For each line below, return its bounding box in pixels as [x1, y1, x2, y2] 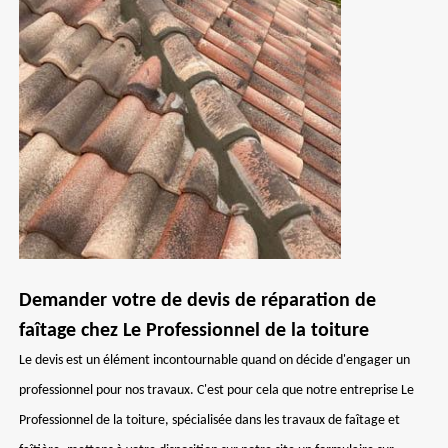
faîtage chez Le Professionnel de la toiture [19, 321, 369, 341]
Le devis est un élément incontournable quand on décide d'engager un [19, 353, 410, 368]
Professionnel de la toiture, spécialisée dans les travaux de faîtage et [19, 413, 400, 428]
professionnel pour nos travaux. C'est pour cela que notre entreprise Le [19, 383, 414, 398]
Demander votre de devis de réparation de [19, 291, 376, 311]
